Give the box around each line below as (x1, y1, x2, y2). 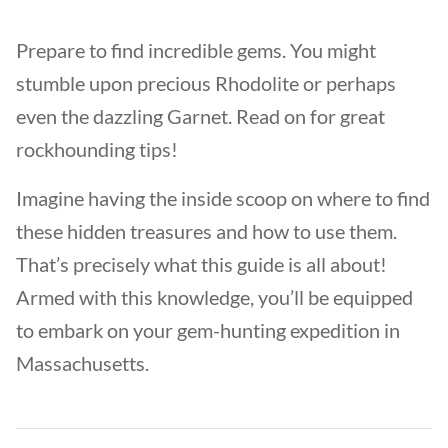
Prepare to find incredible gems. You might (16, 38, 376, 62)
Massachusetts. (16, 351, 149, 375)
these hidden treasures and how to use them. (16, 219, 397, 243)
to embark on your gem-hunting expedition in (16, 318, 400, 342)
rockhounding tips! (16, 137, 178, 161)
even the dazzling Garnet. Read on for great (16, 104, 385, 128)
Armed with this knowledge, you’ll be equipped (16, 285, 413, 309)
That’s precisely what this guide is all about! (16, 252, 387, 276)
